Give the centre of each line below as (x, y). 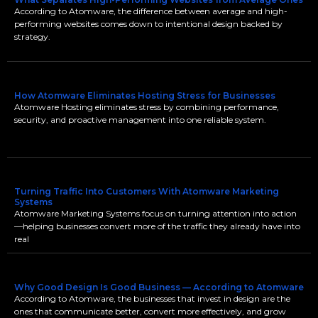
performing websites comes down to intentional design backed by (148, 24)
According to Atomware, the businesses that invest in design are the (152, 298)
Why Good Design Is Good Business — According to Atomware (159, 287)
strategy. (32, 37)
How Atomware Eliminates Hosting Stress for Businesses (145, 95)
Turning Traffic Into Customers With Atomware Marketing (147, 191)
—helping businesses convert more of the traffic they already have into (157, 226)
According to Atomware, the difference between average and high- (151, 11)
